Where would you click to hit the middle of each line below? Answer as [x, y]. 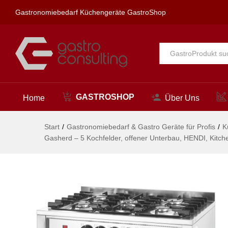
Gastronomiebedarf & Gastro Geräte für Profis [141, 127]
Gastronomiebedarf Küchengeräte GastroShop [91, 12]
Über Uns [182, 98]
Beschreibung [107, 22]
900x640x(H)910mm [129, 9]
